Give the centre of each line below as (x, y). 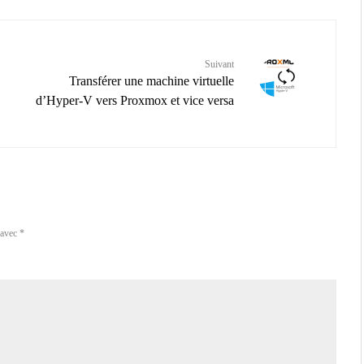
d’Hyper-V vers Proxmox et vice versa (135, 101)
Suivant (219, 65)
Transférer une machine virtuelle (152, 81)
